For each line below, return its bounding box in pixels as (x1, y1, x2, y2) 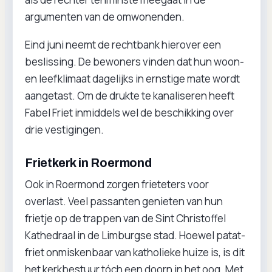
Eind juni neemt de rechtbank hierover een (25, 38, 221, 52)
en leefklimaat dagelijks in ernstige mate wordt (25, 72, 240, 86)
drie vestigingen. (25, 123, 104, 137)
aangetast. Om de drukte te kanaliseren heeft (25, 89, 234, 103)
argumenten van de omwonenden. (25, 10, 185, 24)
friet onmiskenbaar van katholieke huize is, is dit (25, 245, 245, 259)
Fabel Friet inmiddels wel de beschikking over (25, 106, 234, 120)
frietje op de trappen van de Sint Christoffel (25, 211, 226, 225)
